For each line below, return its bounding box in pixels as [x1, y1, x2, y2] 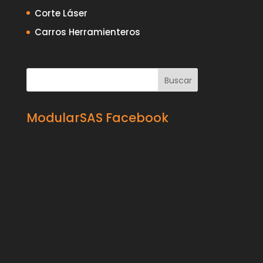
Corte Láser [34, 6, 87, 19]
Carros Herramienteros [34, 26, 140, 39]
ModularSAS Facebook [26, 109, 168, 126]
